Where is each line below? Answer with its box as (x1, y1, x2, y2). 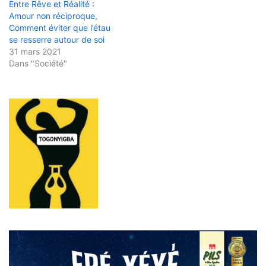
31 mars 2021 (9, 46, 61, 56)
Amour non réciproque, (9, 10, 97, 21)
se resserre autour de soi (9, 34, 104, 45)
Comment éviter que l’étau (9, 22, 110, 33)
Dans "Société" (9, 58, 67, 68)
